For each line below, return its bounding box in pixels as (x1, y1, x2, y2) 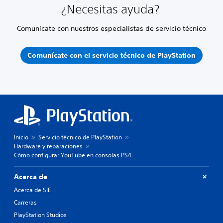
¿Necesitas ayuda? (61, 1, 162, 16)
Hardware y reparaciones (14, 141, 83, 150)
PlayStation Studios (14, 210, 67, 219)
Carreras (14, 198, 37, 207)
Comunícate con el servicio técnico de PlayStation (27, 51, 196, 60)
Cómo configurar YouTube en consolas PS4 (14, 150, 131, 159)
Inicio (14, 132, 28, 141)
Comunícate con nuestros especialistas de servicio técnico (17, 23, 206, 33)
